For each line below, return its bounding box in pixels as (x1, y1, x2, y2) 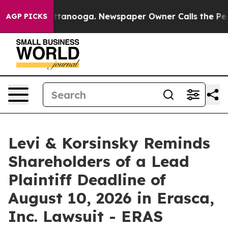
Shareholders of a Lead (8, 152, 189, 171)
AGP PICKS (6, 12, 47, 21)
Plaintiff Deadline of (8, 170, 166, 189)
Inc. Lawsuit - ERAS (8, 207, 163, 226)
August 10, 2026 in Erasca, (8, 188, 214, 208)
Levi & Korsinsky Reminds (8, 133, 210, 153)
